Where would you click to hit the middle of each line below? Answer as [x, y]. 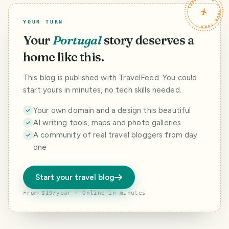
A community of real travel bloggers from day [116, 135]
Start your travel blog [75, 178]
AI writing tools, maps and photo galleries [107, 123]
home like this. [63, 57]
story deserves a [149, 40]
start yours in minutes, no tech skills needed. [102, 90]
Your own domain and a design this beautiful [112, 111]
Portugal [77, 40]
